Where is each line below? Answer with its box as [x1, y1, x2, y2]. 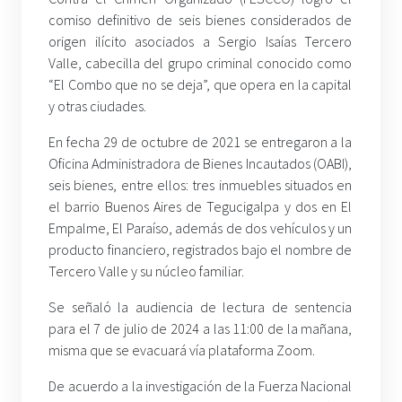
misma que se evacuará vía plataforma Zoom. [48, 341, 315, 360]
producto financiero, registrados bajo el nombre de [48, 240, 353, 259]
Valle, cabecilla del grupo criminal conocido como [48, 54, 353, 73]
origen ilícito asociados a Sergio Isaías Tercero [48, 32, 353, 51]
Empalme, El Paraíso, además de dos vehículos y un [48, 219, 353, 238]
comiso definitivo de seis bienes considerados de [48, 11, 353, 30]
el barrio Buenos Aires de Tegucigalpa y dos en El [48, 197, 353, 216]
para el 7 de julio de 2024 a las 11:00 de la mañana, [48, 319, 353, 338]
